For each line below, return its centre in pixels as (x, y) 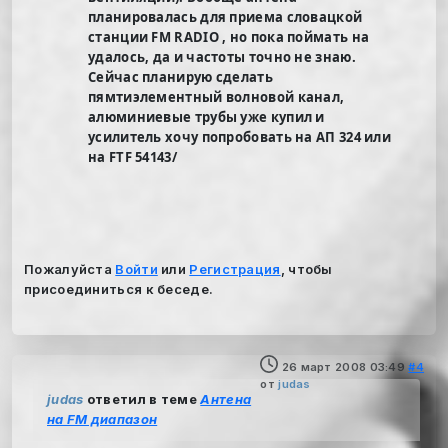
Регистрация (235, 268)
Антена (226, 398)
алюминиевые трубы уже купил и (206, 116)
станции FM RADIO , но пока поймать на (229, 36)
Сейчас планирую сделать (180, 76)
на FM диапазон (102, 418)
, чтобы (306, 268)
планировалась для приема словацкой (225, 16)
